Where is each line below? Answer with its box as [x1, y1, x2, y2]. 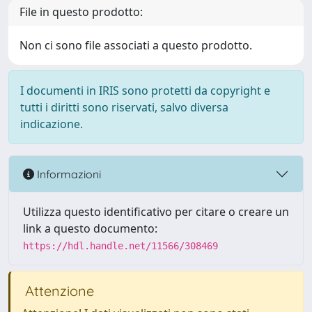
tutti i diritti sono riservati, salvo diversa [20, 100, 228, 115]
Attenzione [22, 282, 94, 299]
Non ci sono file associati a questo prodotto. [19, 38, 252, 53]
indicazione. [20, 116, 83, 132]
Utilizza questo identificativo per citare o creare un [23, 204, 289, 219]
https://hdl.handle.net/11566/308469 [23, 240, 218, 251]
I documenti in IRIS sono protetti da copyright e [20, 83, 270, 98]
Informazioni [34, 166, 101, 181]
